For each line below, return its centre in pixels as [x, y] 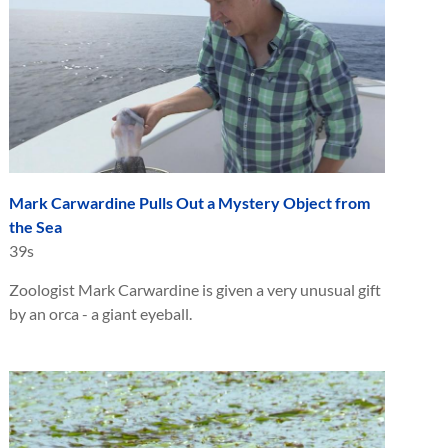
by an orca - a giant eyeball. [100, 313]
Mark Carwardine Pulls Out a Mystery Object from [189, 202]
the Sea [35, 226]
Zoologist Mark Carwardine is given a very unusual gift [195, 289]
